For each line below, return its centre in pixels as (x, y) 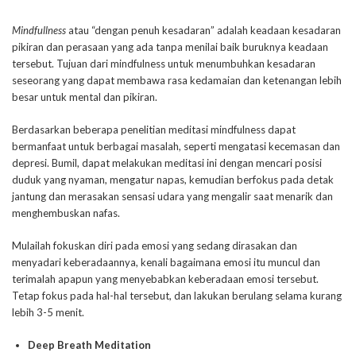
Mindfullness (39, 30)
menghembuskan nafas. (66, 213)
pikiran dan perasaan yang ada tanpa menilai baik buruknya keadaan (170, 47)
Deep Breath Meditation (89, 345)
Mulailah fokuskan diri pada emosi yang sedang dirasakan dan (155, 246)
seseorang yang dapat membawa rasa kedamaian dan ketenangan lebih (177, 80)
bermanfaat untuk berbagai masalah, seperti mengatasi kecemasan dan (176, 146)
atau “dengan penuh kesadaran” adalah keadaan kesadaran (203, 30)
